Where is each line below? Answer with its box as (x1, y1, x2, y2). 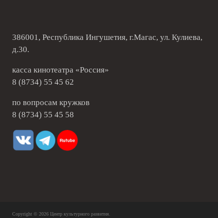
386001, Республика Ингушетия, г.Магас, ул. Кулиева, (12, 32, 202, 42)
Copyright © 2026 (12, 211, 50, 217)
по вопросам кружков (12, 97, 90, 107)
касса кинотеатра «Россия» (12, 65, 109, 74)
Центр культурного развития (50, 211, 109, 217)
